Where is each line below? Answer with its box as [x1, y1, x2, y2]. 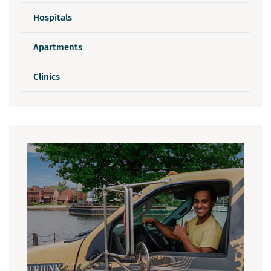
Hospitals [33, 12, 72, 23]
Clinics [33, 71, 60, 82]
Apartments [33, 42, 82, 53]
